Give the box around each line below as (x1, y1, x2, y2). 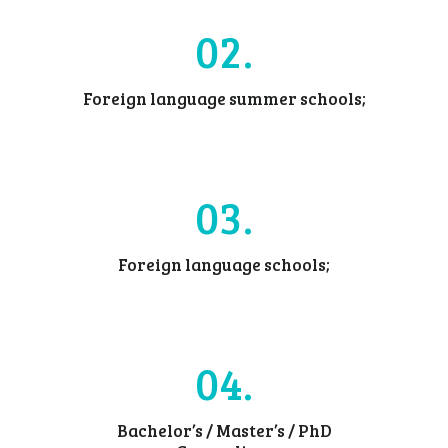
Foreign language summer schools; (82, 86, 366, 110)
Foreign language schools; (118, 252, 330, 276)
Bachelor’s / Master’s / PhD (116, 418, 332, 442)
